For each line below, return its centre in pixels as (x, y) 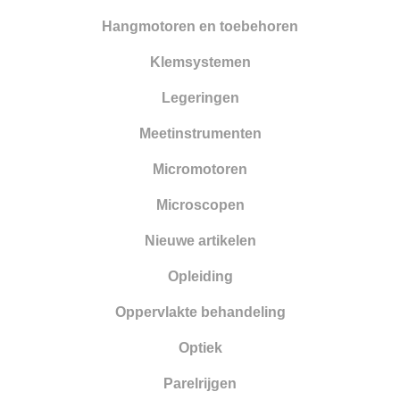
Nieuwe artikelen (200, 240)
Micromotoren (200, 169)
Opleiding (200, 276)
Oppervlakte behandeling (200, 312)
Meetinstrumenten (200, 133)
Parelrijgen (200, 383)
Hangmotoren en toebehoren (200, 26)
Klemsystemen (200, 62)
